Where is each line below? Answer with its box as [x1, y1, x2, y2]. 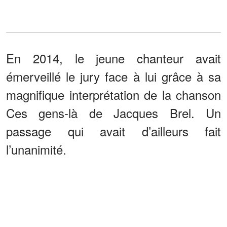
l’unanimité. [6, 140, 66, 158]
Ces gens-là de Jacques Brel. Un [6, 103, 221, 122]
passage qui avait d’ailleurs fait [6, 122, 221, 140]
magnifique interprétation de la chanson [6, 85, 221, 103]
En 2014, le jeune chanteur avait [6, 49, 221, 67]
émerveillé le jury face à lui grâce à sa [6, 67, 221, 85]
